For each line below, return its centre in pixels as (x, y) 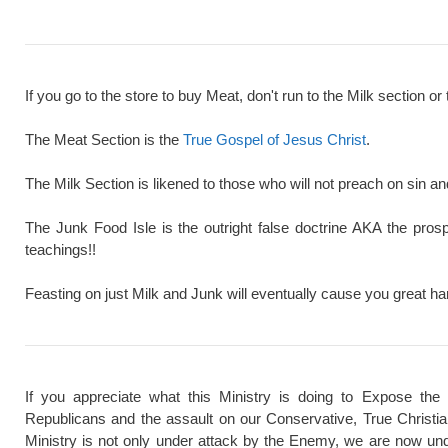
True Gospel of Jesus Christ (274, 140)
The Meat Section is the (104, 140)
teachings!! (60, 250)
